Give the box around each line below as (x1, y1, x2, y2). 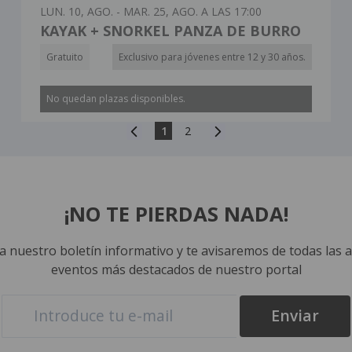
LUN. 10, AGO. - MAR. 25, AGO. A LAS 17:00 (39, 3, 262, 19)
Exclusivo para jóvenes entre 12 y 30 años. (119, 49, 306, 64)
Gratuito (46, 49, 83, 64)
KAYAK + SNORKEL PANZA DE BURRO (39, 20, 301, 40)
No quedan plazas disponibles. (46, 91, 185, 105)
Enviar (271, 305, 319, 327)
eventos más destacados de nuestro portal (50, 260, 302, 278)
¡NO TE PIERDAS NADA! (64, 200, 288, 228)
